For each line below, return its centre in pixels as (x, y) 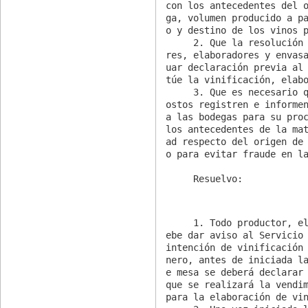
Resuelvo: (218, 178)
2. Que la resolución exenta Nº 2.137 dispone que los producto (180, 42)
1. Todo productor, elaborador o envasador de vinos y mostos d (180, 222)
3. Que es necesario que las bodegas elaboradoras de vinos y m (180, 92)
